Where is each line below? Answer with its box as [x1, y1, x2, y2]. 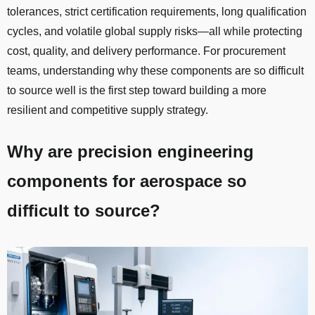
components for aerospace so [7, 172, 247, 191]
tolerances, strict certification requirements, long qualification [7, 6, 307, 18]
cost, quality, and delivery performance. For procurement [7, 45, 285, 57]
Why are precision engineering [7, 142, 254, 161]
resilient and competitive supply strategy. [7, 104, 208, 116]
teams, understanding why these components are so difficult [7, 65, 304, 77]
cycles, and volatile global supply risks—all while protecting [7, 25, 302, 37]
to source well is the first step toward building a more [7, 84, 266, 96]
